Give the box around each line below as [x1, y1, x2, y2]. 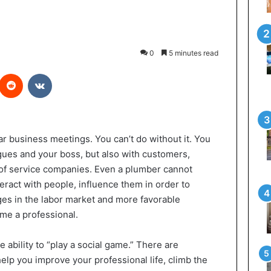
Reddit [22, 68, 47, 78]
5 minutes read [166, 48, 218, 57]
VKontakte [51, 68, 90, 78]
